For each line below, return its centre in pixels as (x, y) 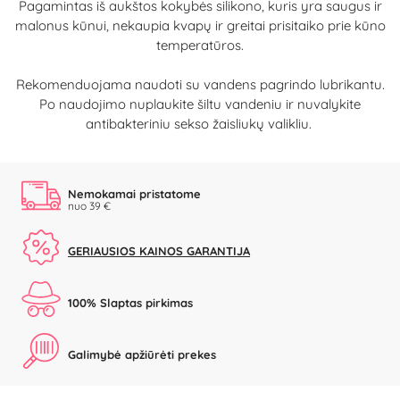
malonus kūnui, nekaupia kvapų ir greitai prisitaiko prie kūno (200, 25)
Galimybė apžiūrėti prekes (142, 355)
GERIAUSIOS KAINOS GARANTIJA (159, 251)
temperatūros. (200, 45)
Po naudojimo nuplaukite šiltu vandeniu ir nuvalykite (200, 104)
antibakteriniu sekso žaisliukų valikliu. (200, 123)
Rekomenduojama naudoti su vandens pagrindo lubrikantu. (200, 84)
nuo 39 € (89, 205)
